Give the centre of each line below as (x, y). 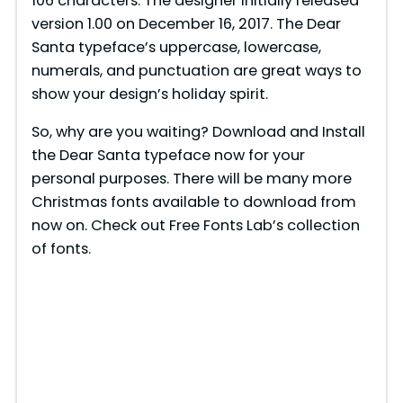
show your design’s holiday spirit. (149, 94)
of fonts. (61, 249)
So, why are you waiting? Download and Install (198, 132)
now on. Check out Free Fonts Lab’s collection (195, 225)
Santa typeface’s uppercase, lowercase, (176, 47)
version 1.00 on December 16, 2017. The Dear (186, 23)
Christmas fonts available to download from (193, 202)
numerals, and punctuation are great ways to (196, 70)
